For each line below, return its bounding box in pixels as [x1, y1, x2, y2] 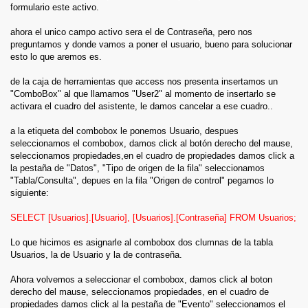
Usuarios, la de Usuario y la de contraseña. [10, 250, 182, 260]
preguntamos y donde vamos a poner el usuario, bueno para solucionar [10, 39, 292, 49]
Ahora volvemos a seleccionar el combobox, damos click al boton [10, 274, 272, 285]
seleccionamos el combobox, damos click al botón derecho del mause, [10, 138, 293, 148]
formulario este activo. [10, 2, 99, 12]
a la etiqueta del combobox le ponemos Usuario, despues [10, 126, 239, 136]
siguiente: [10, 188, 49, 198]
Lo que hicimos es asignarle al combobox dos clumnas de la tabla [10, 237, 273, 247]
